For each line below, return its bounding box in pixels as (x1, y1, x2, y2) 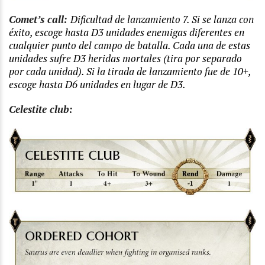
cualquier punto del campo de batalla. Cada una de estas (9, 38, 250, 53)
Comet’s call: (9, 12, 70, 27)
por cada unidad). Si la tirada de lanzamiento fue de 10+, (9, 64, 251, 79)
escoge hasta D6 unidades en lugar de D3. (9, 77, 186, 92)
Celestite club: (9, 102, 73, 117)
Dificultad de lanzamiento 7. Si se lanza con (70, 12, 254, 27)
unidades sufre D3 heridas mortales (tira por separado (9, 51, 242, 66)
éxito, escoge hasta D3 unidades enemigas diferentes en (9, 25, 244, 40)
